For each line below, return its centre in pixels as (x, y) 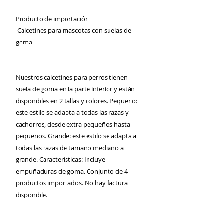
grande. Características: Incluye (60, 159)
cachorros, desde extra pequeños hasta (73, 124)
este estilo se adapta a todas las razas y (72, 112)
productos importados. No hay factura (72, 183)
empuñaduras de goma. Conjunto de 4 (72, 171)
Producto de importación (52, 19)
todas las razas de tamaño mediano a (70, 148)
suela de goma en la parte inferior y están (75, 89)
